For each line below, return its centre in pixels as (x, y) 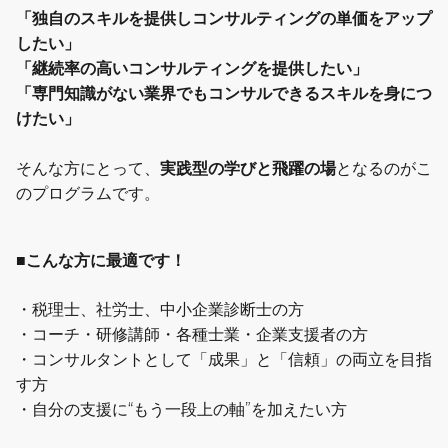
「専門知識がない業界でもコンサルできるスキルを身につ (224, 93)
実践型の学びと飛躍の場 (248, 168)
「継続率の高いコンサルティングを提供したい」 (192, 68)
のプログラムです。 (88, 193)
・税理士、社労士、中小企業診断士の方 (160, 309)
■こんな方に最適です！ (101, 260)
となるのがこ (384, 168)
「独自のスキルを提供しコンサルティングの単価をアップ (224, 18)
